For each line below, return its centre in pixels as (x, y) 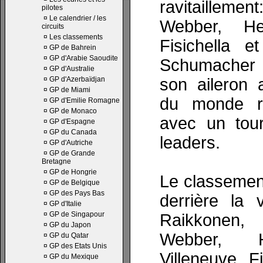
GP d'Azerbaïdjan (77, 79)
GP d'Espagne (72, 122)
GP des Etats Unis (78, 246)
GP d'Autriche (71, 143)
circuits (53, 26)
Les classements (76, 37)
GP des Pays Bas (77, 193)
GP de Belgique (75, 183)
